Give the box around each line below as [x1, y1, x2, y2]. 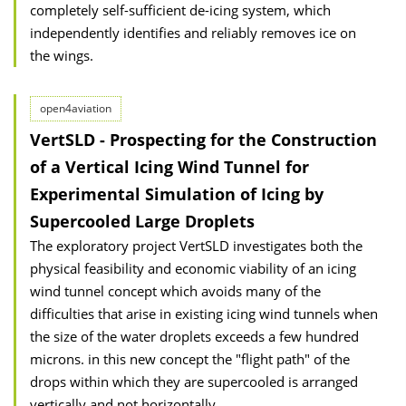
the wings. [30, 46, 93, 64]
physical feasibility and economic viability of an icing [30, 259, 356, 277]
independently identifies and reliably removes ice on [30, 24, 356, 42]
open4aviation [40, 101, 111, 116]
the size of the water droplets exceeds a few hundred [30, 327, 359, 345]
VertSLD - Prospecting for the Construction [30, 129, 377, 150]
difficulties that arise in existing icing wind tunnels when [30, 304, 378, 323]
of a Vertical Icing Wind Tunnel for [30, 156, 309, 178]
